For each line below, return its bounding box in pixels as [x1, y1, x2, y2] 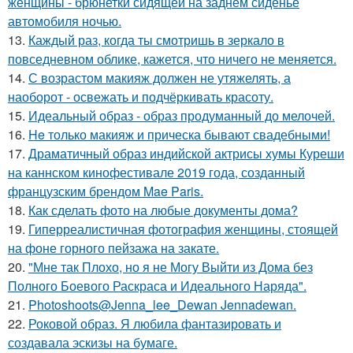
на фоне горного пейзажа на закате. [8, 238, 219, 257]
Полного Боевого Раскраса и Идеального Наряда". [8, 276, 307, 295]
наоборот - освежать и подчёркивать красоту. [8, 87, 273, 106]
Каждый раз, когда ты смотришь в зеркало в [28, 30, 284, 49]
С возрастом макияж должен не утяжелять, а [28, 68, 291, 87]
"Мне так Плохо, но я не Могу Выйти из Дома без [28, 257, 313, 276]
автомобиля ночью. [8, 11, 121, 30]
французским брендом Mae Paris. [8, 181, 203, 200]
